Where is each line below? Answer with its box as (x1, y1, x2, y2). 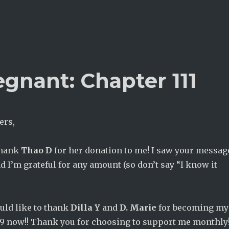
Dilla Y (70, 202, 100, 213)
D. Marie (119, 202, 156, 213)
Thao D (20, 145, 52, 155)
